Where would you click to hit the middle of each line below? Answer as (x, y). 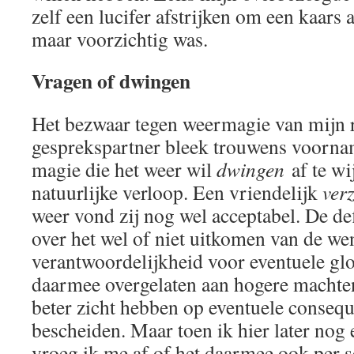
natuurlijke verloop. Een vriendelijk (177, 192)
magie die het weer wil (124, 169)
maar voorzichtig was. (120, 38)
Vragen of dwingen (111, 80)
